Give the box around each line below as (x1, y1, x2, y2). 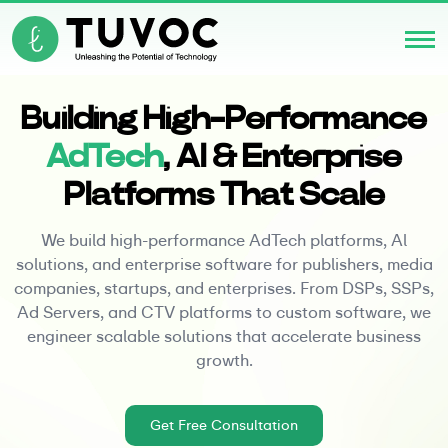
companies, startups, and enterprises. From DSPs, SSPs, (14, 278, 434, 299)
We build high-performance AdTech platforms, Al (41, 230, 407, 251)
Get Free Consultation (150, 416, 298, 434)
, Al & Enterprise (163, 137, 402, 177)
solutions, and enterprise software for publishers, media (15, 254, 433, 275)
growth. (195, 350, 253, 371)
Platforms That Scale (63, 175, 385, 215)
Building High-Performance (21, 99, 427, 139)
